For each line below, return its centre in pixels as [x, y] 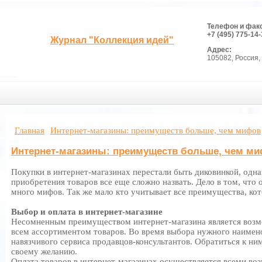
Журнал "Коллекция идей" [112, 40]
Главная [30, 130]
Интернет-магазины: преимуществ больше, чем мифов [156, 130]
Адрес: [219, 50]
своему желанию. [44, 251]
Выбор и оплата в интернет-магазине [87, 212]
